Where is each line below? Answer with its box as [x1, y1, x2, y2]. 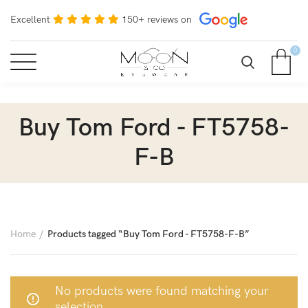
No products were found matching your [55, 284, 269, 298]
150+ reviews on [122, 13, 192, 25]
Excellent [10, 13, 50, 25]
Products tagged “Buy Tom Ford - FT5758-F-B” [47, 228, 250, 240]
